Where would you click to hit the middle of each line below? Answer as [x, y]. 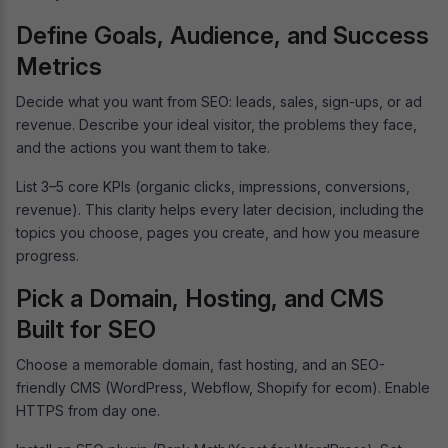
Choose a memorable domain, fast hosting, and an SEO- [200, 364]
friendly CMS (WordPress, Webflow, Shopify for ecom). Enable [223, 387]
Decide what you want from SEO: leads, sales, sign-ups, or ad [219, 101]
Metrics [59, 66]
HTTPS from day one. [90, 410]
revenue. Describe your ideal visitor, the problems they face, [216, 124]
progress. [47, 255]
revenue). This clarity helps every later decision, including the [220, 209]
